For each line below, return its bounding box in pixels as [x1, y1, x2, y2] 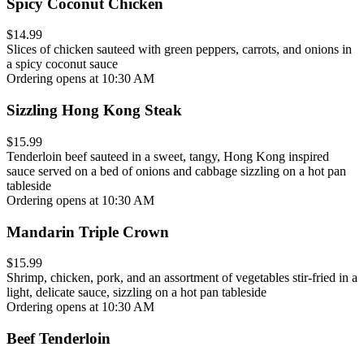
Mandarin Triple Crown [6, 223, 169, 240]
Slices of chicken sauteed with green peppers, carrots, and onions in [6, 42, 352, 57]
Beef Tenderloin [6, 329, 110, 347]
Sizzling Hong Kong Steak [6, 102, 182, 119]
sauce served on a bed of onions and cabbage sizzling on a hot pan [6, 163, 346, 178]
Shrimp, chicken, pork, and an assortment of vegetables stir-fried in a [6, 271, 357, 285]
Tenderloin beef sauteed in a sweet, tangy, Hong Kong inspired [6, 149, 329, 163]
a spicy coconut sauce [6, 57, 118, 71]
